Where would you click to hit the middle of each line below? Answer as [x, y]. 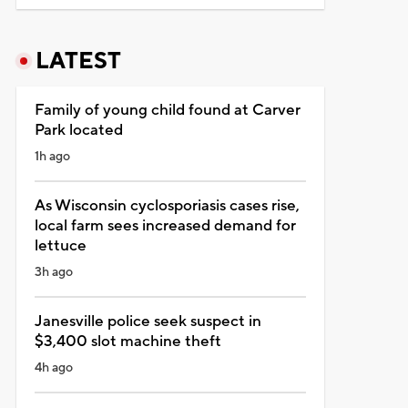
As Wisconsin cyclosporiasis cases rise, [167, 205]
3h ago [53, 272]
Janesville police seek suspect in [148, 321]
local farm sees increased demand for [165, 225]
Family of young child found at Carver [167, 110]
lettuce [60, 245]
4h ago [53, 367]
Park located [78, 130]
